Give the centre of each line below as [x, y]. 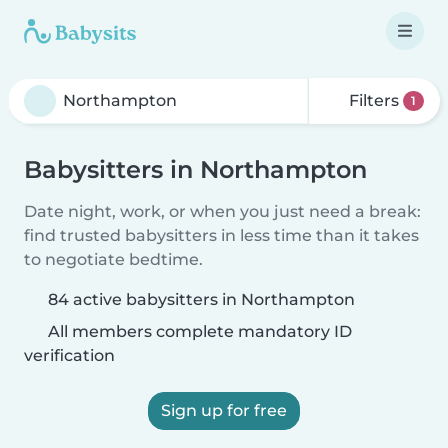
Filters [374, 100]
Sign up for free [224, 410]
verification [69, 355]
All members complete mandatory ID [198, 331]
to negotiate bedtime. [113, 259]
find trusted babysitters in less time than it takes [221, 235]
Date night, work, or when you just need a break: [222, 211]
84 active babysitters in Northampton [201, 299]
